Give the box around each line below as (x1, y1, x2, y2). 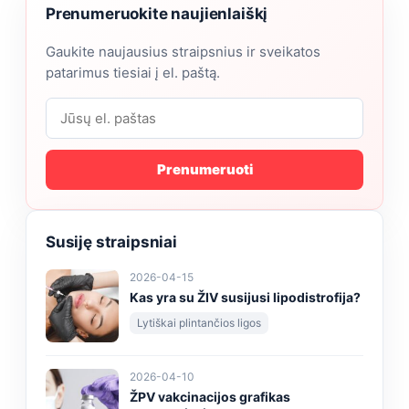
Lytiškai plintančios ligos (137, 315, 261, 330)
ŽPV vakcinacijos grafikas (130, 388, 290, 404)
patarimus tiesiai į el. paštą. (46, 63, 220, 81)
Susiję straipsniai (46, 232, 177, 251)
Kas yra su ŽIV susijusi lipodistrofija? (130, 288, 361, 305)
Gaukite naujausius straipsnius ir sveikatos (46, 42, 320, 60)
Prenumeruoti (156, 161, 253, 179)
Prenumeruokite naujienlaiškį (46, 4, 268, 23)
